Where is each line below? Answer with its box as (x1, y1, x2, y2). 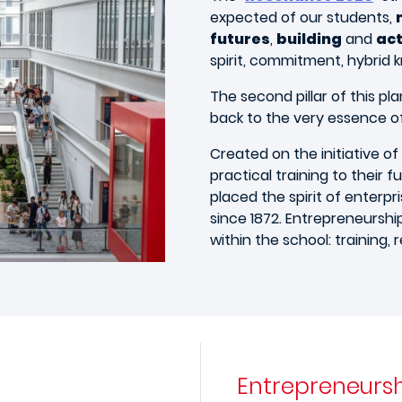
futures (210, 28, 270, 49)
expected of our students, (210, 6, 396, 28)
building (276, 28, 342, 49)
